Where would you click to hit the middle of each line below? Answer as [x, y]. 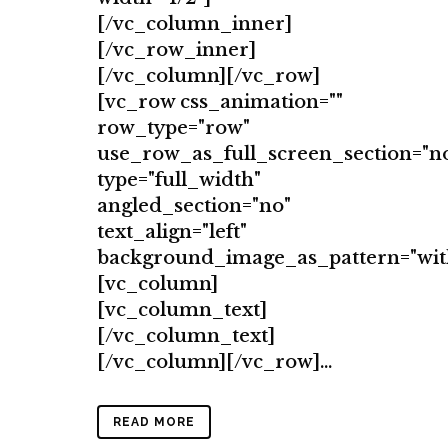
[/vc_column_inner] [194, 24]
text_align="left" [172, 232]
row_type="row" [173, 128]
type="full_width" [179, 180]
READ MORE [154, 422]
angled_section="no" [194, 206]
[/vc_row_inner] [176, 50]
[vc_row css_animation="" [220, 102]
